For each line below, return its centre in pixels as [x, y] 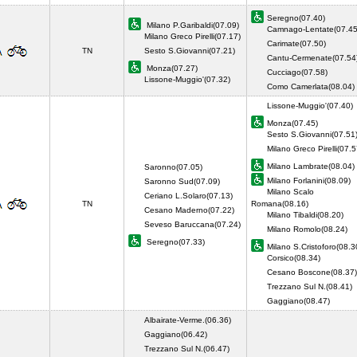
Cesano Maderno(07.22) [189, 210]
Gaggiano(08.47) [301, 301]
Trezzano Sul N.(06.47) [187, 349]
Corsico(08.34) [294, 258]
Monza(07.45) [292, 123]
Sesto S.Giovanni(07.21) [190, 51]
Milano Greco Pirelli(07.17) [192, 36]
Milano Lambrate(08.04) [311, 166]
